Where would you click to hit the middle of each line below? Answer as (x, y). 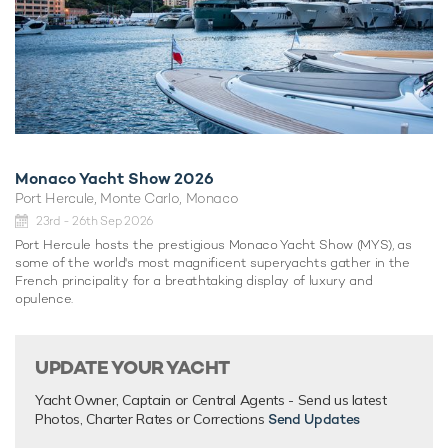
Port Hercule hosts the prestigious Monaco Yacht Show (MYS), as (213, 245)
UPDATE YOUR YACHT (132, 368)
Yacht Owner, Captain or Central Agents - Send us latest (211, 400)
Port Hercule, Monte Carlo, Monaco (127, 198)
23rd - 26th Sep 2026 (95, 221)
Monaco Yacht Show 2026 (114, 179)
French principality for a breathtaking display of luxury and (194, 281)
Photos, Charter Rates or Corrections (152, 419)
